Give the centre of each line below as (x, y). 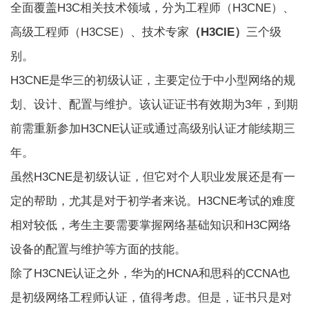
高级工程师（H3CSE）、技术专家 (100, 32)
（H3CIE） (218, 32)
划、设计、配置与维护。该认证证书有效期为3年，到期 (154, 104)
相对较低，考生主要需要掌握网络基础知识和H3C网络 (151, 225)
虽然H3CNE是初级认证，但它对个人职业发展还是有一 (153, 177)
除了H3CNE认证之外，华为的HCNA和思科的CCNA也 (150, 273)
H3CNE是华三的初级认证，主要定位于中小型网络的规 (153, 80)
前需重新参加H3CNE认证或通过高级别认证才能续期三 (153, 128)
